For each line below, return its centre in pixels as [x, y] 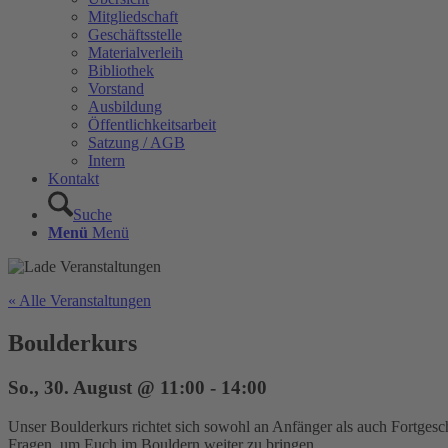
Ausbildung [125, 106]
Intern [106, 160]
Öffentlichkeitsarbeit [152, 124]
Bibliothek [121, 70]
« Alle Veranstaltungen [79, 300]
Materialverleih [135, 52]
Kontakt [73, 178]
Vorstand [116, 88]
